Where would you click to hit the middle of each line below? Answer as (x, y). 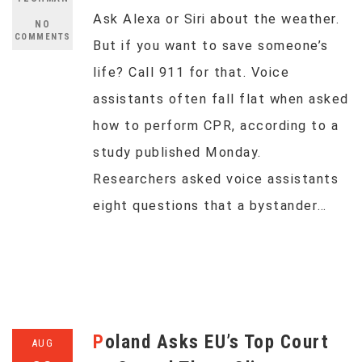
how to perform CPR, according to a (216, 126)
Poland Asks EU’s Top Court (99, 342)
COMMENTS (42, 37)
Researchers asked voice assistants (216, 179)
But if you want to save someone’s (211, 46)
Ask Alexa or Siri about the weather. (216, 19)
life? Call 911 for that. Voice (191, 72)
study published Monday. (177, 152)
